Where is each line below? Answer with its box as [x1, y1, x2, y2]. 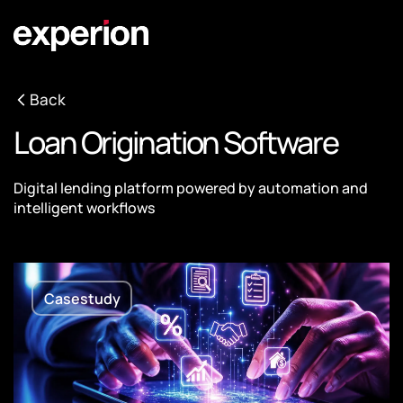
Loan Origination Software [13, 121, 338, 163]
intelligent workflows [13, 198, 155, 218]
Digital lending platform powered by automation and [13, 178, 368, 198]
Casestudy [43, 288, 121, 309]
